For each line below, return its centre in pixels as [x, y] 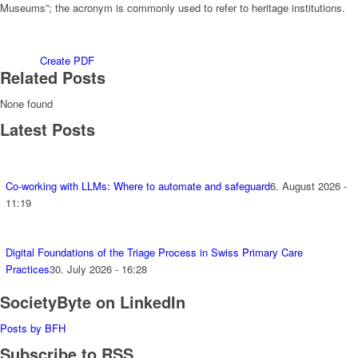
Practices [28, 268]
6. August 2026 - [308, 185]
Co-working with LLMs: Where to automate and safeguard [138, 185]
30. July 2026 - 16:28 [98, 268]
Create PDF [67, 60]
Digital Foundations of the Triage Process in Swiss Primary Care [154, 252]
